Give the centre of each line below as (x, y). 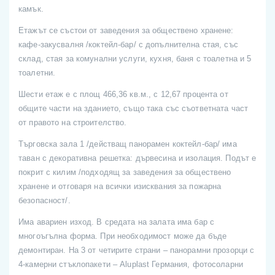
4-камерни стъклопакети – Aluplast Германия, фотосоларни (131, 265)
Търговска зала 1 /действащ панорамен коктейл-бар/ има (128, 144)
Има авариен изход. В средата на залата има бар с (116, 222)
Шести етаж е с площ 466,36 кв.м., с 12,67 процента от (123, 95)
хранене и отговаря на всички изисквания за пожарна (120, 187)
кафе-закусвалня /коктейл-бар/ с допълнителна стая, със (128, 45)
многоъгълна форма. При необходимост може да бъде (122, 236)
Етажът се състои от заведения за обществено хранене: (126, 31)
